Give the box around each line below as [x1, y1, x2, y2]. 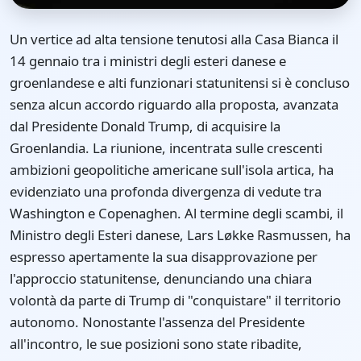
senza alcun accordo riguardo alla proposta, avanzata [10, 95, 338, 114]
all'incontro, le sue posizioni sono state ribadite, [10, 334, 302, 354]
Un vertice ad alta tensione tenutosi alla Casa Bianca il [10, 30, 338, 49]
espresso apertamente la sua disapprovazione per [10, 247, 317, 267]
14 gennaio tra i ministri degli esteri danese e [10, 52, 286, 71]
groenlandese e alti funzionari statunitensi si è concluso [10, 73, 350, 93]
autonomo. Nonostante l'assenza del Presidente [10, 313, 305, 332]
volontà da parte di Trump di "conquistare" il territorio [10, 291, 341, 310]
